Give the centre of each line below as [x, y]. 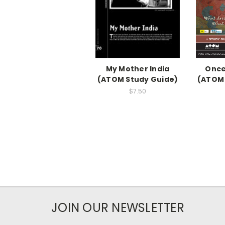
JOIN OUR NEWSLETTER [118, 208]
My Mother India [138, 69]
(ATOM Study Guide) [138, 80]
